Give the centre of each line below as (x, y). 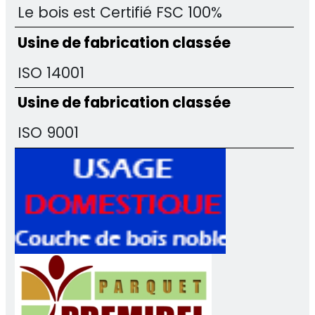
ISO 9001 (49, 133)
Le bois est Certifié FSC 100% (120, 13)
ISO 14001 (51, 72)
